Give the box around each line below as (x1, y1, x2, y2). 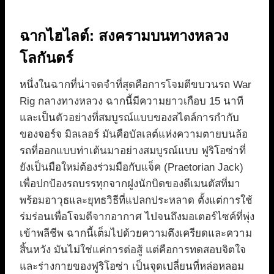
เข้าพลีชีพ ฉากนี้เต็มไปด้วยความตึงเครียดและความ (20, 227, 252, 239)
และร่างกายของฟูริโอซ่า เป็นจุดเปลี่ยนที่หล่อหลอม (20, 260, 244, 272)
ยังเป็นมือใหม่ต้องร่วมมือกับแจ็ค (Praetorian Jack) (20, 161, 243, 173)
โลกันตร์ (20, 49, 73, 66)
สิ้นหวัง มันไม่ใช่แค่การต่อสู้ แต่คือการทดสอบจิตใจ (20, 243, 246, 256)
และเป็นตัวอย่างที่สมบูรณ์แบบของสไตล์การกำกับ (20, 111, 239, 124)
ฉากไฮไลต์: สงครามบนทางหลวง (20, 27, 229, 44)
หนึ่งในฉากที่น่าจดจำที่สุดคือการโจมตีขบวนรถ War (20, 78, 251, 91)
